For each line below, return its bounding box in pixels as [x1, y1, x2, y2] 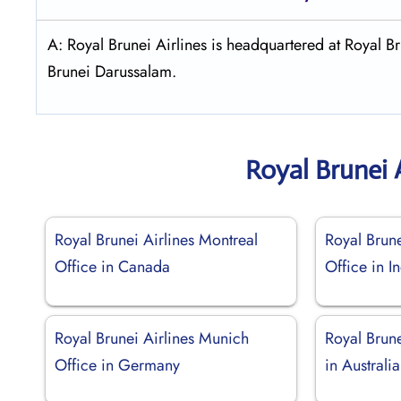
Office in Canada [55, 254, 170, 278]
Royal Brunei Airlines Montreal [55, 227, 258, 252]
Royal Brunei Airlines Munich [55, 326, 249, 350]
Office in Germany [55, 353, 180, 377]
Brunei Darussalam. [47, 59, 176, 83]
